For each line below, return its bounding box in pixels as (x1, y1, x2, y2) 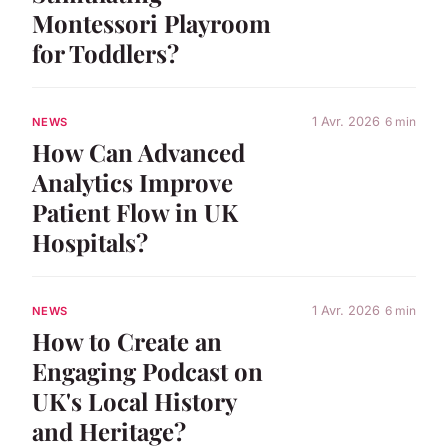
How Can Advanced (32, 136, 245, 169)
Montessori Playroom (32, 6, 271, 39)
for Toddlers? (32, 36, 179, 69)
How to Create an (32, 325, 222, 358)
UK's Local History (32, 385, 236, 418)
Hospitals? (32, 226, 148, 259)
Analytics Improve (32, 166, 233, 199)
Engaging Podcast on (32, 355, 263, 388)
